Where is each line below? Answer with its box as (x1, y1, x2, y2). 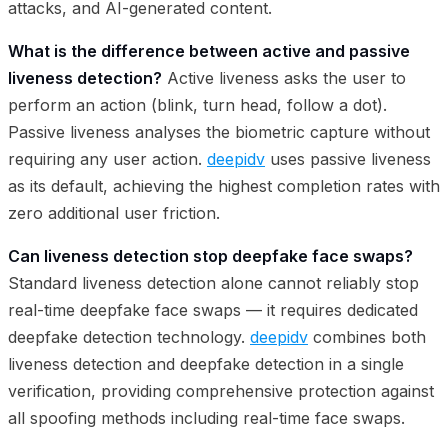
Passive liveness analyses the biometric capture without (8, 121, 430, 142)
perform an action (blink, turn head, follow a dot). (8, 94, 387, 115)
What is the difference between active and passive (8, 40, 410, 61)
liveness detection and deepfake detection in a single (8, 353, 404, 374)
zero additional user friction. (8, 202, 220, 223)
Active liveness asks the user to (162, 67, 406, 88)
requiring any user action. (8, 148, 207, 169)
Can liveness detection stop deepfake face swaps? (8, 245, 413, 266)
